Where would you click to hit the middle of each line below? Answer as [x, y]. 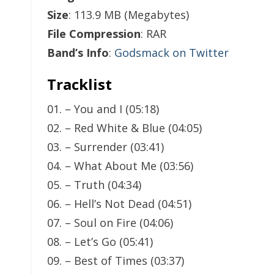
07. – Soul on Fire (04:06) [110, 223]
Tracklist [80, 84]
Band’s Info [78, 53]
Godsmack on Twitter [172, 53]
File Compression [94, 34]
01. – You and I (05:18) [103, 109]
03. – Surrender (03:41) [106, 147]
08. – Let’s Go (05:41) [100, 242]
